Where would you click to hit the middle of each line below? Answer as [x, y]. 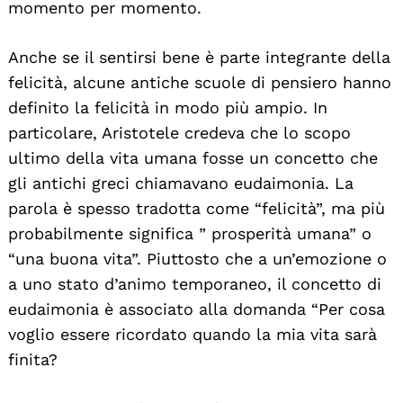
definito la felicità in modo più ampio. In [168, 107]
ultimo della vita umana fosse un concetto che [193, 157]
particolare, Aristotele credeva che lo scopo [179, 132]
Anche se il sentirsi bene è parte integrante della [199, 57]
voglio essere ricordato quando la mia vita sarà [193, 334]
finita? [33, 359]
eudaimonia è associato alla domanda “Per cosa [197, 309]
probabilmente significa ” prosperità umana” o [190, 233]
